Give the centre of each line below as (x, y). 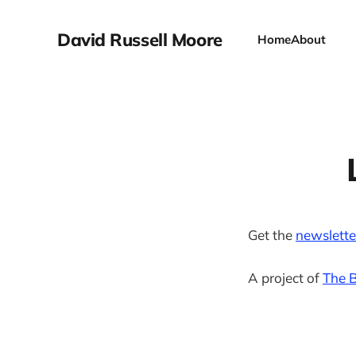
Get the (272, 235)
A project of (285, 278)
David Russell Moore (140, 40)
